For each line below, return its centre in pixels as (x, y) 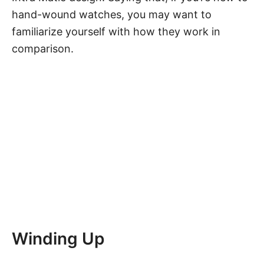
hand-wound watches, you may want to (112, 14)
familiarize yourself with (72, 31)
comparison (41, 48)
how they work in (177, 31)
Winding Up (58, 238)
